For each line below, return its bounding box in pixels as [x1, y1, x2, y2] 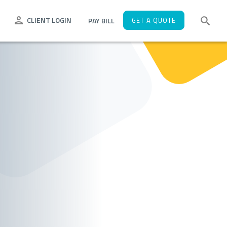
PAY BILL [88, 17, 115, 25]
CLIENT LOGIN [26, 17, 71, 25]
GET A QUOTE [131, 18, 176, 24]
